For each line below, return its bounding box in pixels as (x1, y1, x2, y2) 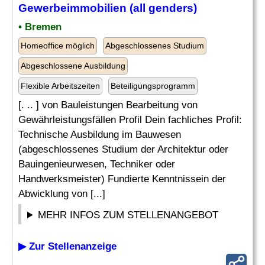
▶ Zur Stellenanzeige (18, 241, 117, 252)
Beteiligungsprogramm (111, 81, 195, 91)
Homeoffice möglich (21, 41, 95, 50)
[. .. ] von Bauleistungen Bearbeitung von (18, 99, 198, 111)
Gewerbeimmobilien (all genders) (18, 2, 197, 14)
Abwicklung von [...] (18, 188, 105, 199)
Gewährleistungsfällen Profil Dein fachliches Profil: (18, 114, 242, 125)
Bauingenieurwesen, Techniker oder (18, 159, 175, 170)
